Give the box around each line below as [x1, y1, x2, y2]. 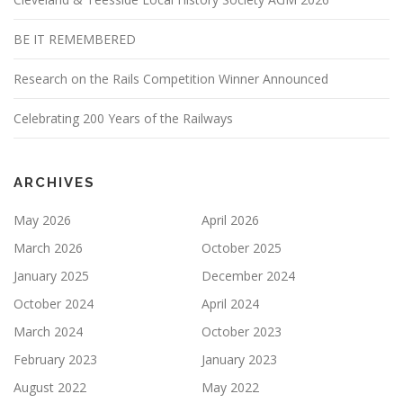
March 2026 [13, 239, 83, 257]
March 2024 [13, 323, 83, 341]
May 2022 [201, 379, 259, 397]
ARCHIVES [13, 175, 95, 192]
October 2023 [201, 323, 282, 341]
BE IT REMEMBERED [13, 31, 136, 49]
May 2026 [13, 211, 71, 229]
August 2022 [13, 379, 86, 397]
